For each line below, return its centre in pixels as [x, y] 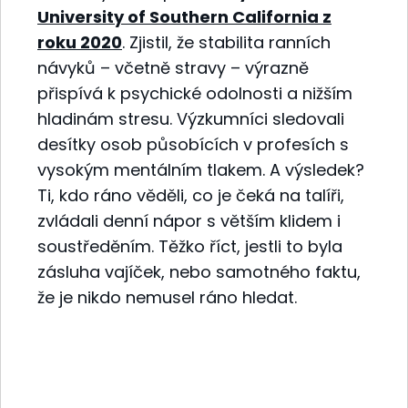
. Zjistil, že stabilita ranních [226, 42]
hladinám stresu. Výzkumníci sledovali [191, 118]
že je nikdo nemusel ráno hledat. [167, 297]
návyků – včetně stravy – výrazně [173, 67]
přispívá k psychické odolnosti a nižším [195, 93]
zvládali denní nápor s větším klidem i [189, 220]
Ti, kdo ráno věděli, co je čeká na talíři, [191, 195]
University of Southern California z [184, 16]
